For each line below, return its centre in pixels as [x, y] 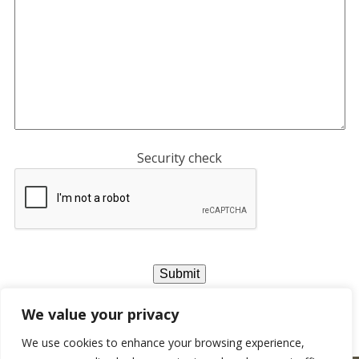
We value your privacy [100, 314]
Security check [179, 158]
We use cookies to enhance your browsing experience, [163, 343]
